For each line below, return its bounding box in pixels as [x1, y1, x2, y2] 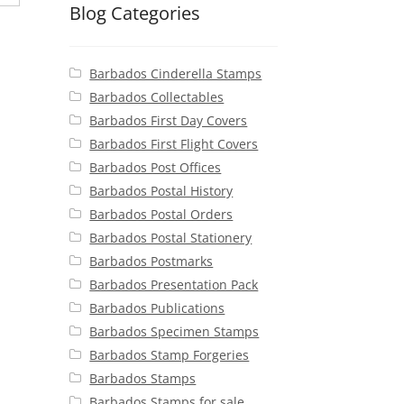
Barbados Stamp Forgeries [89, 345, 250, 363]
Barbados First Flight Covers [89, 134, 259, 152]
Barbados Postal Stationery [89, 228, 252, 246]
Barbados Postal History [89, 181, 234, 199]
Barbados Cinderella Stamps [89, 64, 262, 82]
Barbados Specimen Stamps [89, 322, 260, 340]
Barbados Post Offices [89, 158, 222, 176]
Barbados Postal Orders [89, 205, 234, 223]
